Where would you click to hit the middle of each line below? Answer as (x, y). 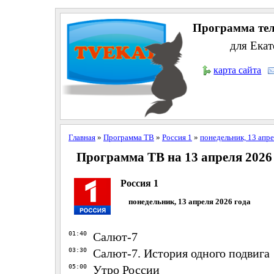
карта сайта (238, 70)
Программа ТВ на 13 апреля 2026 (175, 157)
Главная (82, 137)
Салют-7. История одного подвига (181, 253)
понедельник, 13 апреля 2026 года (189, 201)
